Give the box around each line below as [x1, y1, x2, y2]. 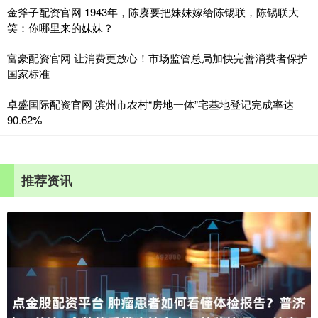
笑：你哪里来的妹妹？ [7, 19, 114, 35]
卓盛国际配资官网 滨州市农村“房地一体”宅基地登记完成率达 [7, 96, 294, 111]
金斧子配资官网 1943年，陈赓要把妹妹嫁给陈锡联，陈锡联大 [7, 4, 299, 19]
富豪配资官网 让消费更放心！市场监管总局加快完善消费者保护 [7, 50, 308, 65]
